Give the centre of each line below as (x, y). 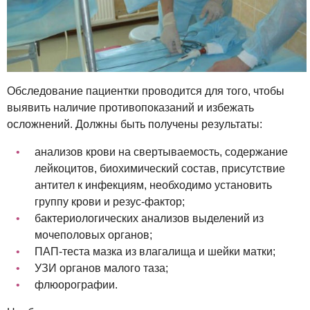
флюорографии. (76, 284)
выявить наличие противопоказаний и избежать (130, 107)
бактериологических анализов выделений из (149, 218)
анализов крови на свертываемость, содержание (161, 152)
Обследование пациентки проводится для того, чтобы (146, 91)
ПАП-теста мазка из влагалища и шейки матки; (155, 251)
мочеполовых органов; (93, 235)
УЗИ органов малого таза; (101, 268)
